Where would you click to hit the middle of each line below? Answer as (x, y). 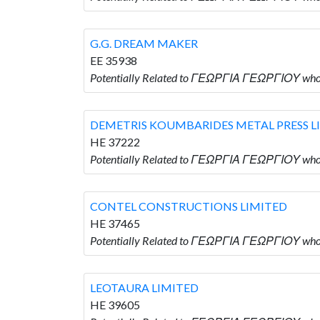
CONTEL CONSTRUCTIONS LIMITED (189, 206)
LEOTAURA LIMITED (144, 287)
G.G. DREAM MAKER (144, 43)
